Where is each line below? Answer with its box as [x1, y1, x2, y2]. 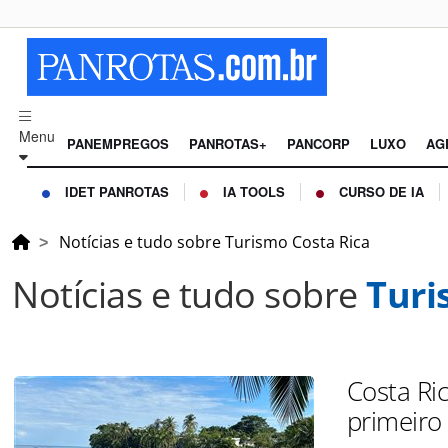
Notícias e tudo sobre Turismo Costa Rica [59, 231, 370, 254]
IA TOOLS [223, 182, 285, 202]
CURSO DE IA [339, 182, 424, 202]
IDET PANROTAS [65, 182, 169, 202]
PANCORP [287, 134, 350, 154]
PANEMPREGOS [67, 134, 169, 154]
